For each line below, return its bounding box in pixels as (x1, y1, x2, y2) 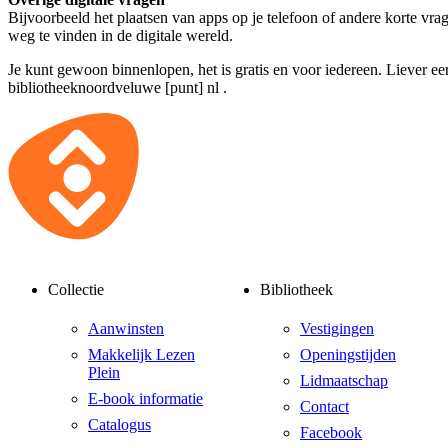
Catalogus (88, 416, 151, 434)
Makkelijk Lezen (88, 346, 195, 364)
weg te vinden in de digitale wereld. (8, 26, 233, 44)
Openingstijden (300, 346, 396, 364)
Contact (300, 398, 349, 416)
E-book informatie (88, 390, 203, 408)
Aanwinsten (88, 320, 164, 338)
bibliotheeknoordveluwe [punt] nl (8, 78, 219, 96)
